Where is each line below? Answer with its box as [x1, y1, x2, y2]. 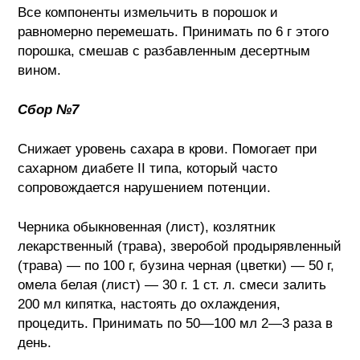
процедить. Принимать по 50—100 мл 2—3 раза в [18, 315, 333, 331]
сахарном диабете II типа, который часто [18, 160, 278, 176]
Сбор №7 [18, 101, 80, 117]
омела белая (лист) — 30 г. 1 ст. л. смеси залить [18, 276, 327, 292]
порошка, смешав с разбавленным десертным [18, 43, 311, 59]
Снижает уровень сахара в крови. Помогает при [18, 141, 318, 157]
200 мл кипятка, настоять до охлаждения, [18, 296, 281, 312]
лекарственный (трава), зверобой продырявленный [18, 238, 342, 254]
